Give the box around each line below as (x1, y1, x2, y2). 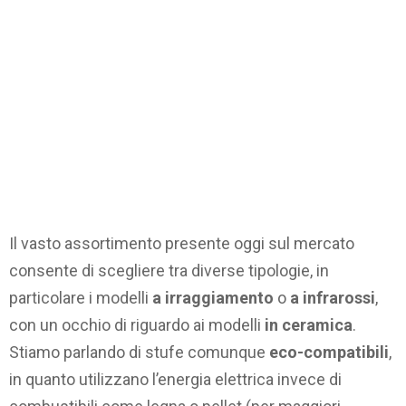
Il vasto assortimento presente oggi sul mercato (9, 234, 354, 254)
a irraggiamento (152, 288, 274, 308)
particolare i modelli (9, 288, 152, 308)
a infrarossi (286, 288, 375, 308)
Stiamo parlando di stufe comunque (9, 343, 269, 362)
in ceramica (265, 315, 353, 335)
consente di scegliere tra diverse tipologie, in (9, 261, 329, 281)
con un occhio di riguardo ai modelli (9, 315, 265, 335)
